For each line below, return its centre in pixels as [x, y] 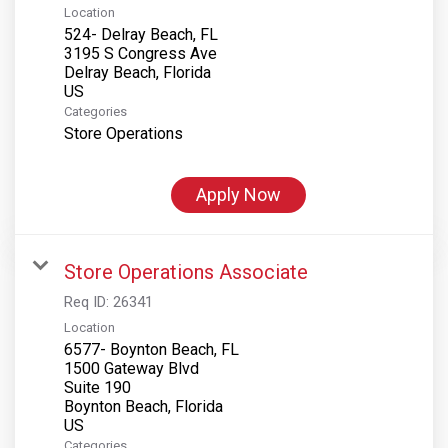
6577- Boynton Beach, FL [151, 349]
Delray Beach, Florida [137, 72]
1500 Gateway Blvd [131, 368]
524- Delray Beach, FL [141, 34]
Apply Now [238, 194]
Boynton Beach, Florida [143, 406]
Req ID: [88, 301]
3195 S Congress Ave [140, 53]
